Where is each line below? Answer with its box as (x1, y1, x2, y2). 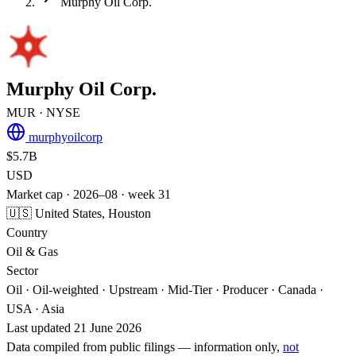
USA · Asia (6, 302, 64, 315)
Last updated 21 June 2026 (6, 321, 141, 335)
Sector (6, 264, 38, 277)
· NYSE (39, 106, 80, 119)
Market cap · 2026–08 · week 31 (6, 188, 171, 201)
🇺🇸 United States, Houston (6, 207, 151, 220)
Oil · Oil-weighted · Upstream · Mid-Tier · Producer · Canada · (6, 283, 323, 296)
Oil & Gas (6, 245, 58, 258)
